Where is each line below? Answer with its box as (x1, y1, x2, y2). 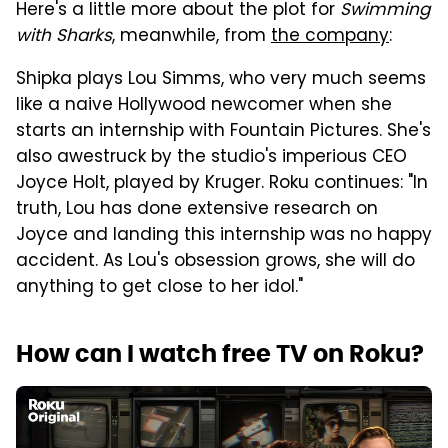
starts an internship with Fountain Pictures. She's (16, 117, 431, 146)
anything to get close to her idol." (16, 273, 303, 302)
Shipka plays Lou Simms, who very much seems (16, 65, 426, 94)
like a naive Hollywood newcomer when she (16, 91, 392, 120)
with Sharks (16, 22, 112, 51)
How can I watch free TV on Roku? (16, 337, 424, 369)
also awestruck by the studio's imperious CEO (16, 143, 407, 172)
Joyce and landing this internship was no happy (16, 221, 432, 250)
